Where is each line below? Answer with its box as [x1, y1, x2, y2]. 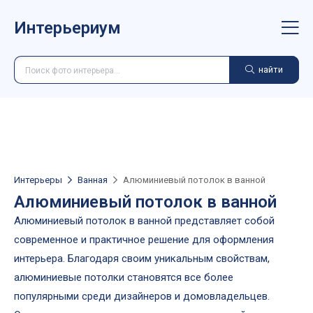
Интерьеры [14, 175, 62, 185]
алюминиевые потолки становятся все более [14, 271, 233, 284]
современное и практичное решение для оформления [14, 233, 274, 246]
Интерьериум [14, 18, 121, 38]
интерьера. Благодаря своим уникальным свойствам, [14, 252, 270, 265]
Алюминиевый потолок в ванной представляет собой [14, 214, 275, 227]
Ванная [78, 175, 108, 185]
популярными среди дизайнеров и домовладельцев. [14, 290, 270, 303]
